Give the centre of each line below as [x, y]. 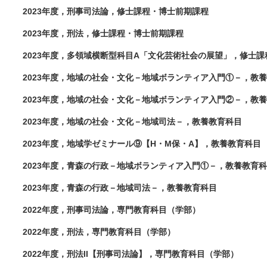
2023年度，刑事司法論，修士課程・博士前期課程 [116, 11]
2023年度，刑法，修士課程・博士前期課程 [103, 33]
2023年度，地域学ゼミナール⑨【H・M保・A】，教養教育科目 [142, 144]
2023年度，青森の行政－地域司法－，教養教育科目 [120, 188]
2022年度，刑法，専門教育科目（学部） [99, 232]
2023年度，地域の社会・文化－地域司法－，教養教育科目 [132, 122]
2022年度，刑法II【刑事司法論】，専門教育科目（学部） [131, 254]
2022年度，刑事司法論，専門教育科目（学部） [111, 210]
